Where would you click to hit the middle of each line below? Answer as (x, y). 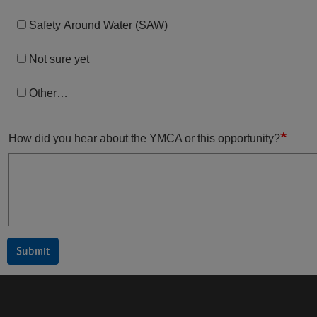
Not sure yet (59, 59)
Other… (48, 93)
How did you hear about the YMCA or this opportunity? (144, 138)
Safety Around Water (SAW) (98, 25)
